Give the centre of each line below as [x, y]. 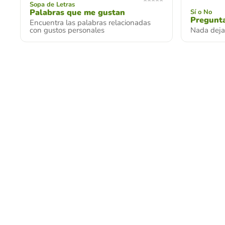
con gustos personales [67, 30]
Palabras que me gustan [77, 13]
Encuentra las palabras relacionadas [90, 23]
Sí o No [201, 12]
